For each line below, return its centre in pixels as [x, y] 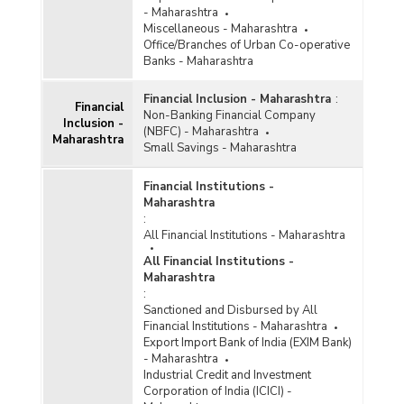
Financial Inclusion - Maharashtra [237, 100]
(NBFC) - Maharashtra [201, 132]
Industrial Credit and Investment [227, 376]
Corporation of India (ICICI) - [217, 392]
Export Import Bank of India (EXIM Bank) [247, 343]
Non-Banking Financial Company [229, 116]
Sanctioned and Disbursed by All [230, 311]
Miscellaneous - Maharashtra [220, 29]
